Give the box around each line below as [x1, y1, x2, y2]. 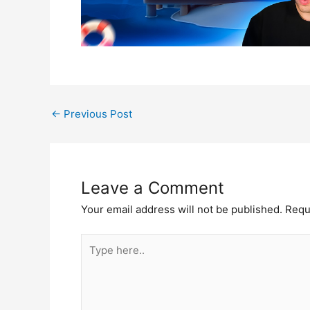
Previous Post [61, 107, 132, 120]
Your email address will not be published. [81, 203, 282, 216]
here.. [80, 250, 109, 264]
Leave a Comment [81, 178, 224, 198]
